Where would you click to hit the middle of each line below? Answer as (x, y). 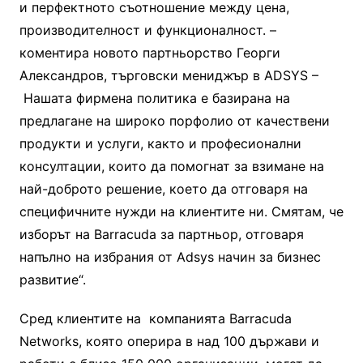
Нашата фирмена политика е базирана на (154, 98)
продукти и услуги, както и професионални (160, 143)
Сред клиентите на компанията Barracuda (155, 318)
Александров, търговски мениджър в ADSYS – (169, 75)
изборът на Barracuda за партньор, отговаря (161, 234)
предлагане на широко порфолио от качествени (174, 121)
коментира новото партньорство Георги (149, 53)
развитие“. (52, 280)
